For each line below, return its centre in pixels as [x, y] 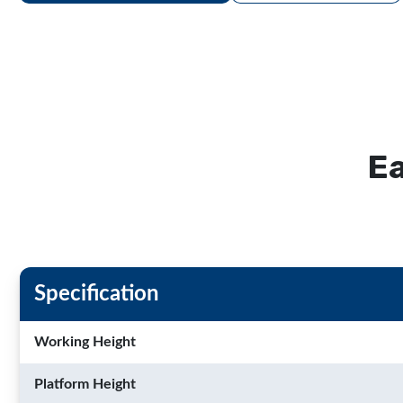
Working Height [85, 342]
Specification [97, 294]
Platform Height [85, 384]
